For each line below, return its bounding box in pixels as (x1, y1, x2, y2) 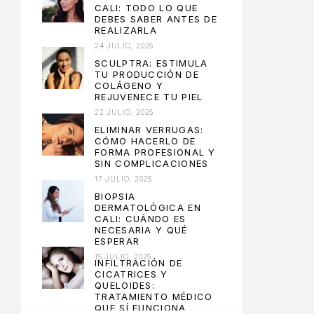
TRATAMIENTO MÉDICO (95, 290, 213, 302)
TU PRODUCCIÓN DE (95, 68, 199, 80)
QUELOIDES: (95, 279, 156, 291)
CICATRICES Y (95, 268, 168, 280)
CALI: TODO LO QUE (95, 1, 198, 13)
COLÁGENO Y (95, 79, 164, 91)
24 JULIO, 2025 (95, 41, 154, 50)
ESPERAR (95, 235, 140, 247)
